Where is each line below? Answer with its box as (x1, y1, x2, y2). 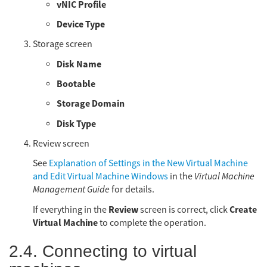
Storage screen (33, 38, 92, 51)
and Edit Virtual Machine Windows (33, 170, 168, 183)
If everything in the (33, 203, 108, 216)
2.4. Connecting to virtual (9, 242, 197, 261)
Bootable (57, 77, 95, 91)
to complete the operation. (98, 216, 206, 229)
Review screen (33, 138, 89, 150)
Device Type (57, 18, 105, 32)
